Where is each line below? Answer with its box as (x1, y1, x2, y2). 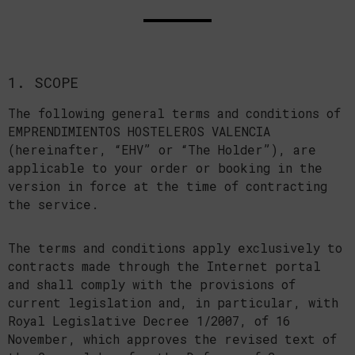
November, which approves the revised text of (8, 330, 337, 347)
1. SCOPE (8, 72, 78, 92)
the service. (8, 196, 99, 212)
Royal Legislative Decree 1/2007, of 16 (8, 312, 290, 329)
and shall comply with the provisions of (8, 276, 296, 292)
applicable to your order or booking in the (8, 159, 323, 176)
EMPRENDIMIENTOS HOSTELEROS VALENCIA (8, 123, 270, 139)
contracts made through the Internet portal (8, 258, 321, 274)
